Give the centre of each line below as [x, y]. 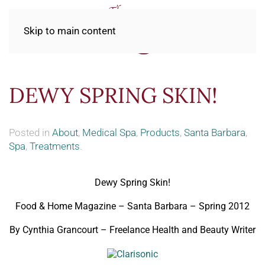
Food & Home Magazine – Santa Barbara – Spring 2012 [132, 206]
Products [160, 132]
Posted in [30, 132]
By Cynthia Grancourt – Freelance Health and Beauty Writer [132, 230]
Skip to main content [70, 31]
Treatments [55, 146]
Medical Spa [109, 132]
